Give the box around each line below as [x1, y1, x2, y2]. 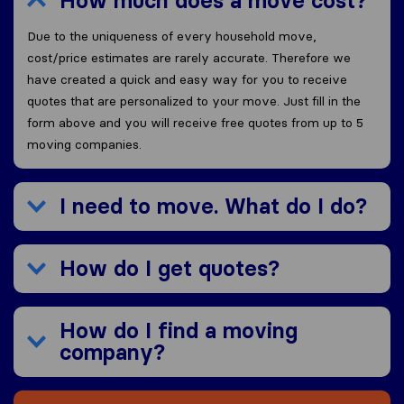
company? [60, 339, 165, 366]
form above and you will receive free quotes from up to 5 [27, 115, 363, 132]
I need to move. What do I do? [60, 193, 367, 220]
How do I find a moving [60, 317, 298, 344]
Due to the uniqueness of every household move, [27, 28, 317, 45]
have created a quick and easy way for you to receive [27, 71, 347, 88]
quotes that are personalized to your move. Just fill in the [27, 93, 361, 110]
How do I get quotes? [60, 255, 280, 282]
